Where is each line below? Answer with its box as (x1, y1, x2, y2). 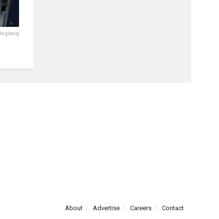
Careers (130, 204, 152, 212)
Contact (162, 204, 184, 212)
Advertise (93, 204, 120, 212)
